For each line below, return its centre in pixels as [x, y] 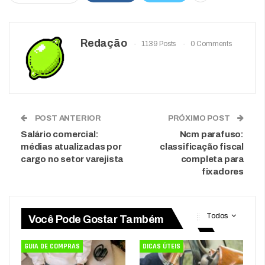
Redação [104, 43]
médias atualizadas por [71, 146]
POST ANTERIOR [67, 118]
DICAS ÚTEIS [161, 247]
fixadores [222, 171]
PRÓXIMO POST [200, 118]
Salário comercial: [60, 134]
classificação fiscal [201, 146]
